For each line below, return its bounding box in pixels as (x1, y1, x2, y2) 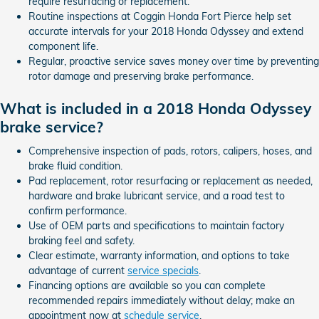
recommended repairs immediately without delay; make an (28, 293, 295, 307)
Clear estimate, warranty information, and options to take (28, 249, 290, 262)
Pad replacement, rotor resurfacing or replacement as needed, (28, 174, 313, 187)
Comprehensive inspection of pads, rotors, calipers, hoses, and (28, 144, 312, 157)
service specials (127, 263, 199, 277)
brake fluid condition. (28, 159, 122, 172)
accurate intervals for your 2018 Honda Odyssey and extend (28, 25, 303, 38)
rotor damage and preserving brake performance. (28, 70, 253, 83)
